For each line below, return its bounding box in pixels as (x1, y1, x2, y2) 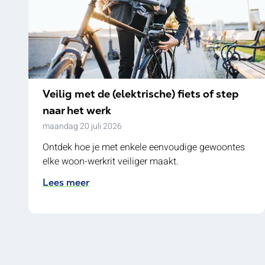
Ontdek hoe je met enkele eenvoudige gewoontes (43, 140, 245, 154)
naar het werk (43, 104, 111, 117)
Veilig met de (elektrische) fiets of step (43, 87, 238, 101)
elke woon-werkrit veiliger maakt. (43, 154, 179, 169)
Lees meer (43, 176, 89, 189)
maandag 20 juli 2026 (43, 120, 122, 132)
